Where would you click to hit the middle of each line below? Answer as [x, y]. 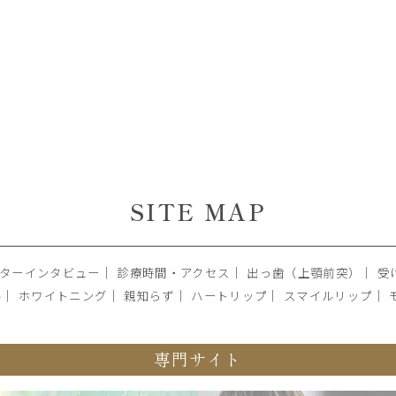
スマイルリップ [328, 296]
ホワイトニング [63, 296]
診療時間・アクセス [174, 273]
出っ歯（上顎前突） [304, 273]
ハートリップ [229, 296]
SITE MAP [198, 212]
